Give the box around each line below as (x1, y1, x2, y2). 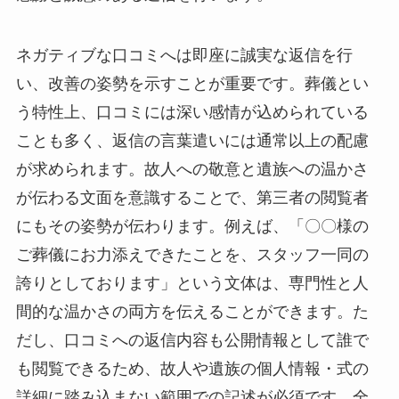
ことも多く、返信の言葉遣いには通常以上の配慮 (15, 131, 369, 150)
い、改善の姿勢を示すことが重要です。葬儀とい (15, 74, 369, 93)
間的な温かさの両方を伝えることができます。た (15, 302, 369, 321)
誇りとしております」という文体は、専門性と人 (15, 273, 369, 292)
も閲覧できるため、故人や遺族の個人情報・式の (15, 359, 369, 378)
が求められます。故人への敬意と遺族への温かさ (15, 159, 369, 178)
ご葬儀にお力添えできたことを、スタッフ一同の (15, 245, 369, 264)
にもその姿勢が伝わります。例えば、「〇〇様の (15, 216, 369, 235)
